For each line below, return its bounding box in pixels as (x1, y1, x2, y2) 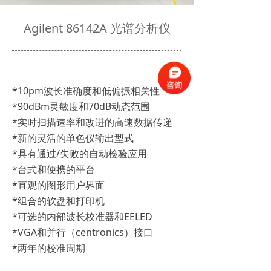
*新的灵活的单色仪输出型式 (12, 131, 134, 145)
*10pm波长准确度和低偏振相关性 (12, 84, 160, 97)
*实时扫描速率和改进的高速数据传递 (12, 116, 172, 129)
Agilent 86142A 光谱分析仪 (23, 20, 171, 36)
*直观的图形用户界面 (12, 178, 105, 192)
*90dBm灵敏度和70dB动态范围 (12, 100, 150, 113)
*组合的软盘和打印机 (12, 194, 105, 207)
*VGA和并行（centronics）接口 (12, 226, 153, 239)
